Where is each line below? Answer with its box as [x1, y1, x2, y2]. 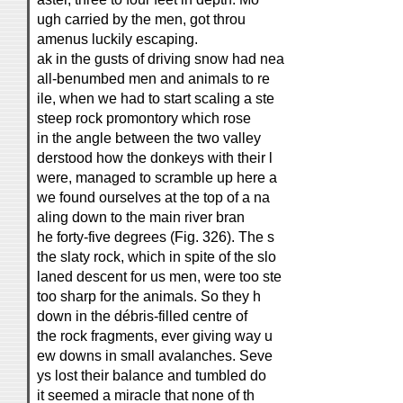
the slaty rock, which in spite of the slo [37, 249, 276, 264]
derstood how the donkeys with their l [37, 150, 273, 166]
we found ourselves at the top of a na [37, 190, 270, 205]
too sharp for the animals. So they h [37, 289, 261, 304]
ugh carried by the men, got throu [37, 12, 246, 27]
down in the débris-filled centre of [37, 309, 247, 324]
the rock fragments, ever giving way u [37, 328, 273, 344]
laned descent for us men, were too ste [37, 269, 282, 284]
